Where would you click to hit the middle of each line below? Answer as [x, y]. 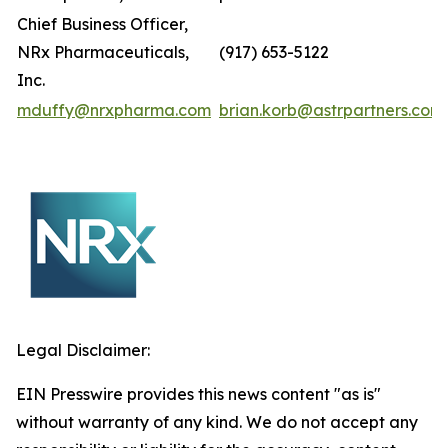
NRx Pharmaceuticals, [103, 52]
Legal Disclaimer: [83, 350]
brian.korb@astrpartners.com [331, 110]
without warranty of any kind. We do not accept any [217, 422]
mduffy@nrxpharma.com [114, 110]
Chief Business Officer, [102, 24]
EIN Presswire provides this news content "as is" [198, 394]
